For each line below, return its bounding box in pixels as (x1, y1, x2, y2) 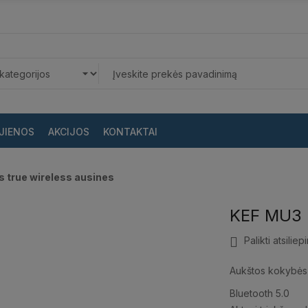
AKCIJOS (48, 125, 89, 137)
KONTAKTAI (103, 125, 157, 137)
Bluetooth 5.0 (229, 287, 289, 300)
